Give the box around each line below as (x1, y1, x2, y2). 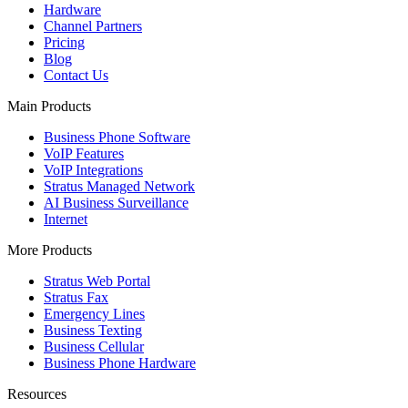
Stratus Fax (44, 290, 108, 306)
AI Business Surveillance (44, 195, 189, 211)
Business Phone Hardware (44, 355, 196, 372)
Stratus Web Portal (44, 273, 150, 290)
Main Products (7, 98, 91, 115)
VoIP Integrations (44, 162, 143, 178)
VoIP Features (44, 146, 124, 162)
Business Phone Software (44, 129, 190, 146)
